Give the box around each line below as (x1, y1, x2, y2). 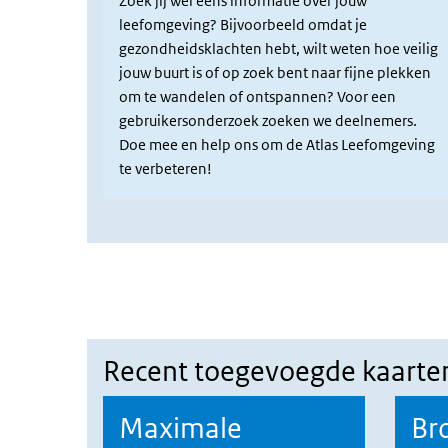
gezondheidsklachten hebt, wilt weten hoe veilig (119, 38, 438, 58)
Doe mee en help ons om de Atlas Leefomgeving (119, 134, 435, 154)
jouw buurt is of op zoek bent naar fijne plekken (119, 62, 431, 82)
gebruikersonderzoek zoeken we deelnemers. (119, 110, 417, 130)
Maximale (119, 410, 242, 445)
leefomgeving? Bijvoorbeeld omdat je (119, 14, 367, 34)
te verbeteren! (119, 158, 212, 178)
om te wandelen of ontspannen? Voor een (119, 86, 396, 106)
